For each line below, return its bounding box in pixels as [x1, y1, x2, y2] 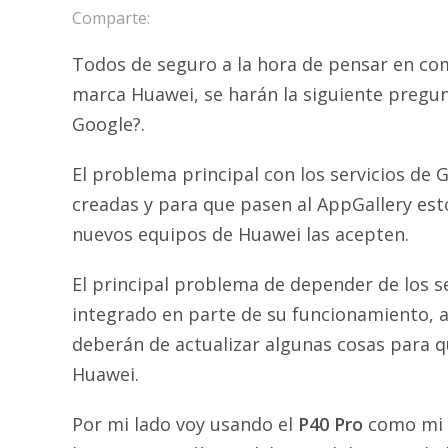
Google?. [72, 111, 145, 136]
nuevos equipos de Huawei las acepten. [72, 221, 409, 246]
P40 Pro [298, 411, 363, 436]
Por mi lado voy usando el [72, 411, 298, 436]
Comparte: [72, 6, 150, 29]
